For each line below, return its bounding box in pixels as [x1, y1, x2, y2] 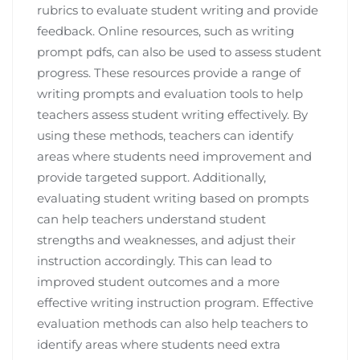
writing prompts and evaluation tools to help [37, 85, 303, 101]
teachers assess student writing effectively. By [37, 106, 308, 122]
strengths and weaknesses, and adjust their [37, 231, 296, 247]
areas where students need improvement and [37, 148, 312, 164]
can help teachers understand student [37, 211, 266, 227]
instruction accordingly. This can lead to [37, 252, 272, 268]
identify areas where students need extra [37, 336, 280, 352]
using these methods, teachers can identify [37, 127, 293, 143]
